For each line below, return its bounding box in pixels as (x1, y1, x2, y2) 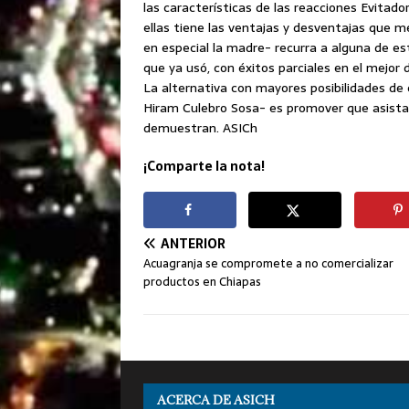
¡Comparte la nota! (143, 156, 265, 176)
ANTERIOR (161, 233, 225, 254)
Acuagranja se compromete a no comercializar (143, 253, 393, 273)
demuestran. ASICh (143, 118, 257, 138)
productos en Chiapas (143, 271, 261, 291)
